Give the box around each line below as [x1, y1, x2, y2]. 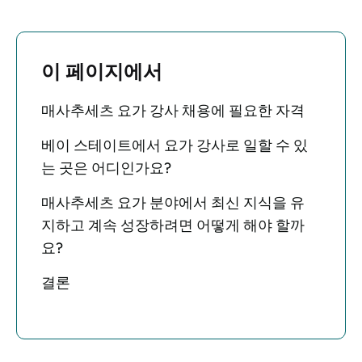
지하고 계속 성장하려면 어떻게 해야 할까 [41, 217, 305, 234]
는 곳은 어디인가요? [41, 159, 171, 177]
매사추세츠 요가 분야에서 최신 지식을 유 [41, 194, 305, 212]
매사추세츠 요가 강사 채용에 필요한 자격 [41, 102, 305, 120]
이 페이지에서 [41, 60, 162, 83]
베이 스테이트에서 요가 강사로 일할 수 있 [41, 137, 308, 154]
